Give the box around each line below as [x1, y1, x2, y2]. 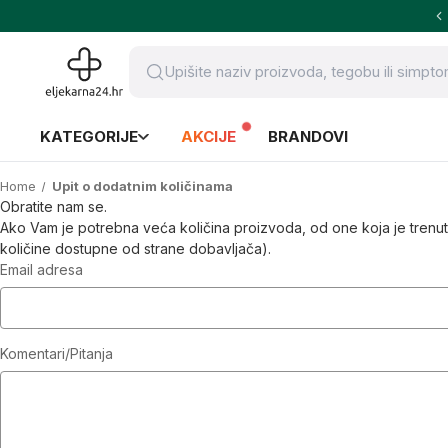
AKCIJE [181, 127, 236, 146]
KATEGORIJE [40, 127, 138, 146]
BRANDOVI [268, 127, 348, 146]
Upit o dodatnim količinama [51, 178, 233, 194]
